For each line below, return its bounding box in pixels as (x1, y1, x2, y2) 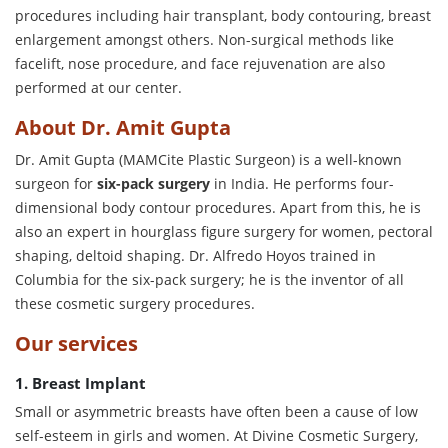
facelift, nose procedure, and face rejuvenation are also (15, 53, 385, 73)
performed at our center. (15, 77, 182, 97)
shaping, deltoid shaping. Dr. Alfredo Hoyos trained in (15, 245, 376, 265)
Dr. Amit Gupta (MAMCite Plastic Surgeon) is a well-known (15, 149, 402, 169)
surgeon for (15, 173, 97, 193)
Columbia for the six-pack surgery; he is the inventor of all (15, 269, 404, 289)
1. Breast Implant (15, 372, 146, 393)
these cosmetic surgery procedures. (15, 293, 255, 313)
